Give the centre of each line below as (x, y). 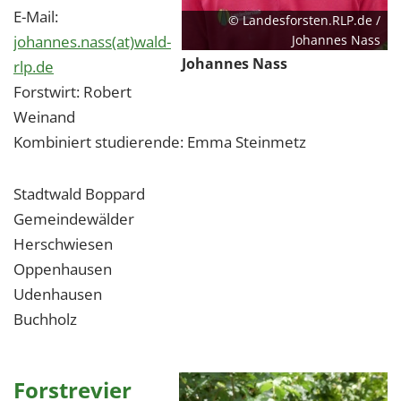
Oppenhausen (63, 269)
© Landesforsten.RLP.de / (304, 20)
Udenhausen (58, 294)
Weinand (44, 117)
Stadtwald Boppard (79, 194)
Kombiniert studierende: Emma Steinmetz (160, 142)
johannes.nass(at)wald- (92, 42)
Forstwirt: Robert (73, 92)
